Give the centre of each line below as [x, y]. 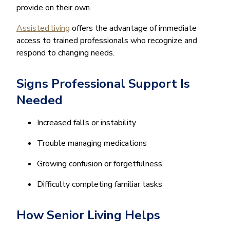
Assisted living [43, 28]
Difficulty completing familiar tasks [100, 184]
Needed [40, 100]
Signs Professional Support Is [103, 83]
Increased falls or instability [87, 122]
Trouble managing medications [92, 143]
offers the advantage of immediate [133, 28]
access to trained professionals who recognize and [107, 40]
